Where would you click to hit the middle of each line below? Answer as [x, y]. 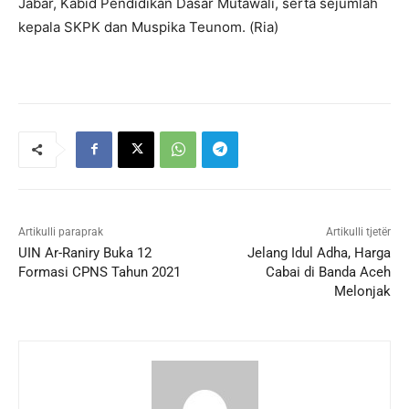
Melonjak [362, 291]
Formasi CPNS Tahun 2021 [100, 272]
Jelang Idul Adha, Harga [319, 252]
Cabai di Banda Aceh [328, 272]
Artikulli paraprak [61, 231]
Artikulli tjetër [358, 231]
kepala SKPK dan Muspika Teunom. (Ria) [148, 26]
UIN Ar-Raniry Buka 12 [85, 252]
